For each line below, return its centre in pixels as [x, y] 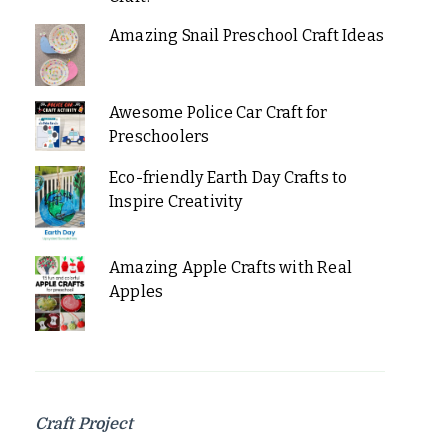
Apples [136, 292]
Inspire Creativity [175, 202]
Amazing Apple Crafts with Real [230, 268]
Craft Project [84, 424]
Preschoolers [159, 137]
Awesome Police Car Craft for [218, 113]
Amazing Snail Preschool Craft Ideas [246, 35]
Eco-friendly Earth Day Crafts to [228, 178]
